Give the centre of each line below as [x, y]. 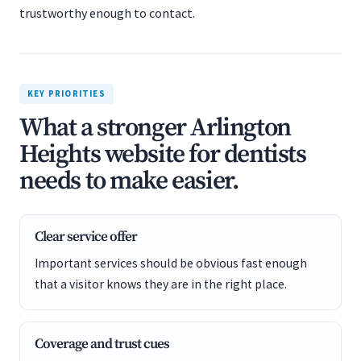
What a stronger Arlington [155, 128]
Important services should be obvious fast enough [171, 263]
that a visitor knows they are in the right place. [161, 284]
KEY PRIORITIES [66, 93]
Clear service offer [86, 237]
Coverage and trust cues [102, 344]
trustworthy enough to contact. [107, 13]
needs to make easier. [129, 181]
